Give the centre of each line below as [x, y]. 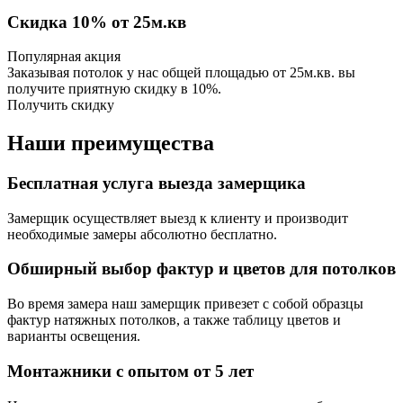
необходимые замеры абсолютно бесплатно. [142, 234]
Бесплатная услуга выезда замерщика [157, 184]
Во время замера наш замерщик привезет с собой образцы [185, 304]
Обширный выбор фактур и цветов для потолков [201, 269]
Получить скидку [61, 105]
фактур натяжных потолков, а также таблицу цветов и [174, 320]
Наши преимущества [111, 143]
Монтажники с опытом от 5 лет [130, 371]
